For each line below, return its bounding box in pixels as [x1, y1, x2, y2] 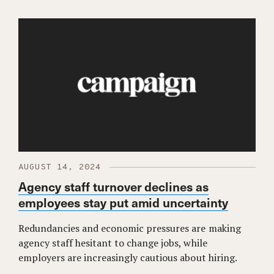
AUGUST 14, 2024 [18, 162, 101, 173]
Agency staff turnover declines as [18, 178, 209, 196]
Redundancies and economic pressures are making [18, 221, 241, 235]
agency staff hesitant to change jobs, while [18, 236, 207, 250]
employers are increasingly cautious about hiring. [18, 251, 237, 265]
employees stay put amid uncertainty [18, 194, 229, 212]
